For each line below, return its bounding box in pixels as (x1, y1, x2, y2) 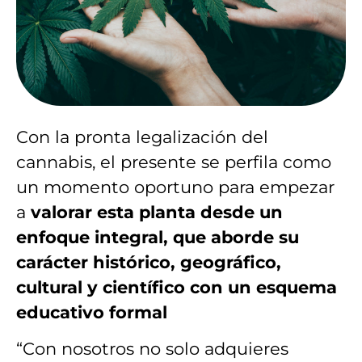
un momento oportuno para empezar (16, 176, 335, 197)
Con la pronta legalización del (16, 126, 268, 147)
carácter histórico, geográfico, (16, 251, 281, 272)
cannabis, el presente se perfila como (16, 151, 331, 172)
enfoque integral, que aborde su (16, 226, 299, 247)
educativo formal (16, 301, 167, 322)
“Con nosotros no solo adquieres (16, 339, 288, 360)
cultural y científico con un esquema (16, 276, 337, 297)
